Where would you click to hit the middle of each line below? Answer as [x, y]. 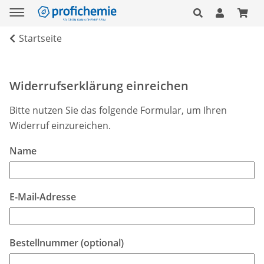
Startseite [40, 38]
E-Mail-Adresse [43, 197]
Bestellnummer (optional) [67, 242]
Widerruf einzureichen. [60, 125]
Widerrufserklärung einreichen [99, 85]
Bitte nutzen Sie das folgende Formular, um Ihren [118, 110]
